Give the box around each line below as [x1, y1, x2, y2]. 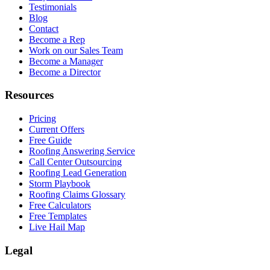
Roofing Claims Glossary [29, 189, 125, 199]
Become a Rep [29, 34, 85, 45]
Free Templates [29, 210, 87, 221]
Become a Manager [29, 55, 103, 66]
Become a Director [29, 66, 101, 77]
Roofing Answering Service [29, 145, 135, 156]
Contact [29, 23, 58, 34]
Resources [5, 89, 54, 102]
